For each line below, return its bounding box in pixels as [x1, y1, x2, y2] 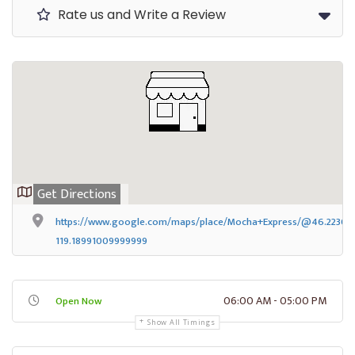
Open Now [55, 292, 101, 310]
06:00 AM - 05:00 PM [223, 291, 326, 310]
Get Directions [37, 183, 116, 205]
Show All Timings [147, 316, 216, 327]
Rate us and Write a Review [55, 5, 226, 24]
